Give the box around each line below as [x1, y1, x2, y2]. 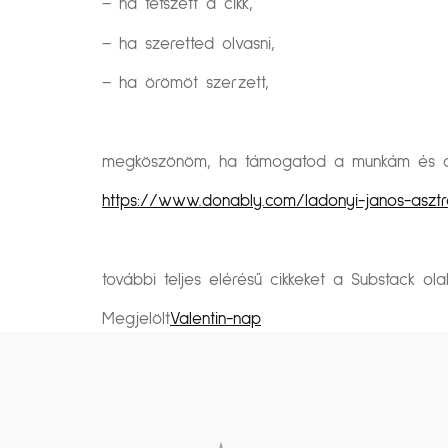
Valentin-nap [170, 311, 261, 329]
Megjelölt [102, 311, 170, 329]
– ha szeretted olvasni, [102, 35, 275, 53]
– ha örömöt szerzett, [102, 74, 269, 92]
